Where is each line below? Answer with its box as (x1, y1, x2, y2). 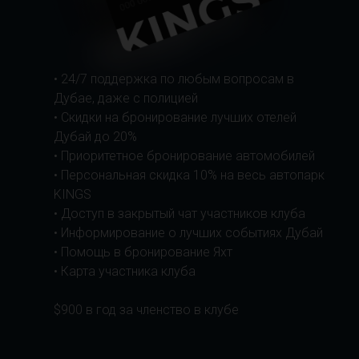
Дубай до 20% (54, 129, 137, 144)
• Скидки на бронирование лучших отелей (54, 110, 296, 125)
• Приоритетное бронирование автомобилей (54, 148, 315, 163)
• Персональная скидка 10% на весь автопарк (54, 167, 325, 183)
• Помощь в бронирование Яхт (54, 244, 232, 260)
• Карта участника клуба (54, 264, 196, 279)
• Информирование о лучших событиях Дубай (54, 225, 323, 240)
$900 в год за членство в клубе (54, 302, 239, 317)
